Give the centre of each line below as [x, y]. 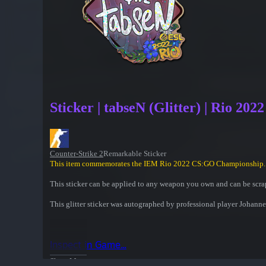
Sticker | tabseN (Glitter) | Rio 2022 [157, 108]
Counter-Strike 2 [77, 154]
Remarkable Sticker [135, 154]
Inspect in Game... [88, 245]
